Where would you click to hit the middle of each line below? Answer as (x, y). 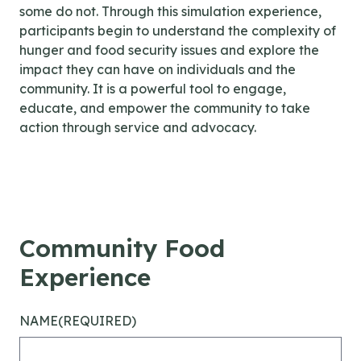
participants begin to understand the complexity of (178, 30)
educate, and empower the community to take (165, 108)
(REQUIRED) (97, 320)
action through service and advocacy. (138, 127)
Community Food (122, 248)
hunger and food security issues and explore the (169, 50)
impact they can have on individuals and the (158, 69)
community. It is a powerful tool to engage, (153, 88)
